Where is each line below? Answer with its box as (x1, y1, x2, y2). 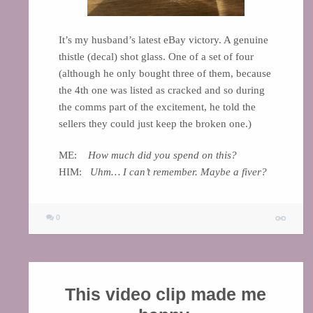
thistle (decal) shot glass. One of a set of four (58, 50, 254, 62)
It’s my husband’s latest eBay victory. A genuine (58, 34, 268, 45)
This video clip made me (65, 284, 267, 305)
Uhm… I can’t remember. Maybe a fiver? (89, 166, 267, 178)
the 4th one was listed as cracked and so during (58, 84, 265, 96)
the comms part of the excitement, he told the (58, 101, 256, 112)
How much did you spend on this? (87, 150, 237, 161)
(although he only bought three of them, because (58, 67, 271, 79)
